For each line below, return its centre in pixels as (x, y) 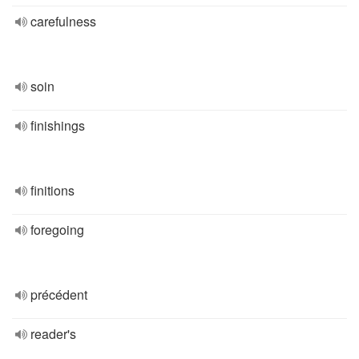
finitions (52, 190)
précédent (59, 294)
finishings (58, 125)
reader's (53, 334)
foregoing (57, 230)
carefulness (63, 21)
